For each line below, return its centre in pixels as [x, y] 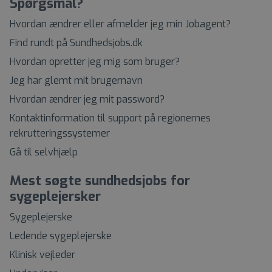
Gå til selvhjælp [44, 152]
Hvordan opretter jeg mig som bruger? [95, 61]
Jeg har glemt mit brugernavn [76, 80]
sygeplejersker [55, 196]
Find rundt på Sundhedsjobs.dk [76, 42]
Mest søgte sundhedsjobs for [100, 180]
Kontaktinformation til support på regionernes [110, 118]
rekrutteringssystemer [60, 133]
